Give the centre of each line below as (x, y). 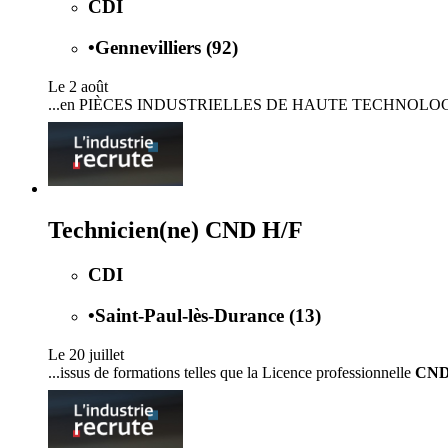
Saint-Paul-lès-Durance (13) (208, 316)
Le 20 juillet (86, 354)
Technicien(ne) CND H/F (175, 230)
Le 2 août (78, 86)
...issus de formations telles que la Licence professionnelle (231, 372)
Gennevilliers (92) (166, 47)
